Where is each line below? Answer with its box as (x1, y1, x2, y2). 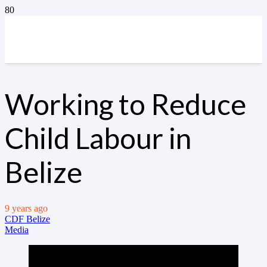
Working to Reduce (5, 86, 246, 121)
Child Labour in (5, 120, 191, 155)
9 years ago (5, 203, 48, 213)
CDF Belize (5, 213, 50, 224)
